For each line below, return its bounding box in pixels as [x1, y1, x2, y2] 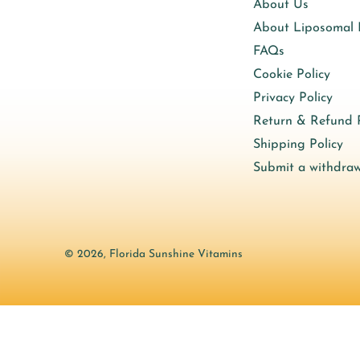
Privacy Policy [252, 92, 333, 105]
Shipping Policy [252, 138, 343, 152]
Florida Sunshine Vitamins [109, 249, 243, 260]
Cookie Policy [252, 68, 330, 82]
